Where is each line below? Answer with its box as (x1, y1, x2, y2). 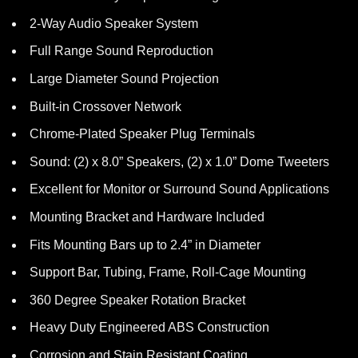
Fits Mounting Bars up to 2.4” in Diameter (30, 237, 261, 252)
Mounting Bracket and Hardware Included (30, 209, 265, 224)
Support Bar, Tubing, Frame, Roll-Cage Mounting (30, 265, 306, 280)
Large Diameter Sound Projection (30, 71, 219, 86)
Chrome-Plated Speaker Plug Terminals (30, 127, 255, 141)
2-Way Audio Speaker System (30, 16, 198, 30)
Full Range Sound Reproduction (30, 44, 213, 58)
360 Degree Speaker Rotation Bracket (30, 292, 245, 307)
